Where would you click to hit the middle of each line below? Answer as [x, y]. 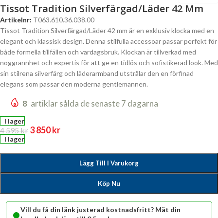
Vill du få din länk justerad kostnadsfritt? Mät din [100, 210]
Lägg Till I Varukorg [109, 163]
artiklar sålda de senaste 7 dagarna [94, 104]
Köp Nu [109, 184]
